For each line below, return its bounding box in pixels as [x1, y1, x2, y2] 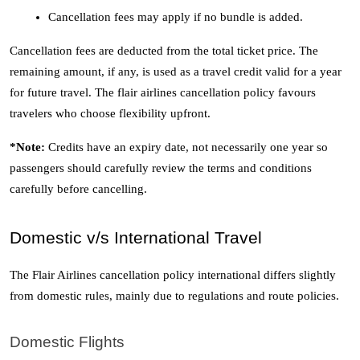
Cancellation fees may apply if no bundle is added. [48, 10, 306, 24]
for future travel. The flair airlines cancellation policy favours [10, 86, 316, 100]
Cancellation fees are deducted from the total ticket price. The [10, 44, 318, 58]
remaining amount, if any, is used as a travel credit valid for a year [10, 65, 342, 79]
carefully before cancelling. [10, 182, 150, 196]
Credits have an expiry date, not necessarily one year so [48, 141, 328, 154]
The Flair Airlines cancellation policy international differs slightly [10, 268, 336, 282]
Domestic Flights [10, 333, 125, 350]
